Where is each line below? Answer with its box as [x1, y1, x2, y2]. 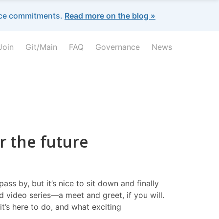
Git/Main [25, 42, 57, 52]
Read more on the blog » [65, 11, 155, 21]
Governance [95, 42, 140, 52]
